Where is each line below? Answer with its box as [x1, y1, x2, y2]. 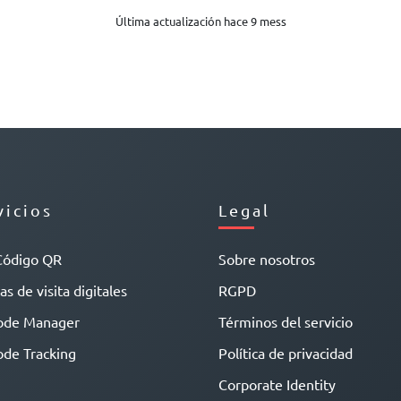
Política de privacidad [218, 344, 353, 363]
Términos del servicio [218, 312, 353, 331]
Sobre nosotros [218, 250, 315, 269]
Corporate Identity [218, 375, 336, 394]
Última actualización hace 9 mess [115, 13, 286, 30]
